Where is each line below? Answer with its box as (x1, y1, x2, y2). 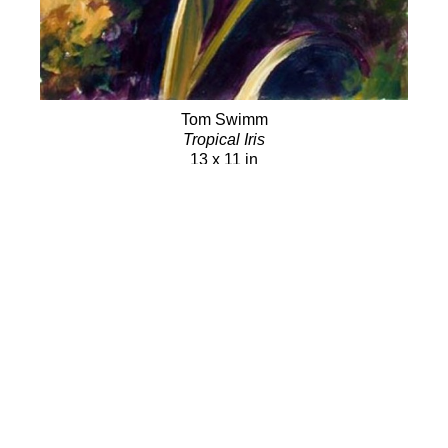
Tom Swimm (180, 110, 268, 128)
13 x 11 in (190, 150, 258, 168)
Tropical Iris (183, 130, 265, 148)
